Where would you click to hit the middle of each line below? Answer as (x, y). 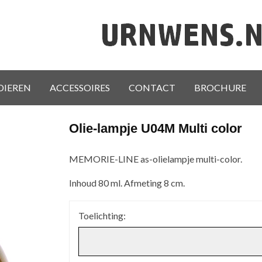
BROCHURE (220, 87)
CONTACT (152, 87)
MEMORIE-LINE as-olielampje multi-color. (155, 159)
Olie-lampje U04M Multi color (155, 128)
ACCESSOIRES (80, 87)
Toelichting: (102, 215)
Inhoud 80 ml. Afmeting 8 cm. (127, 182)
